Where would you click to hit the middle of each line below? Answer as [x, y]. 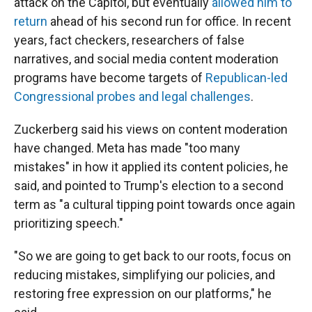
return [31, 21]
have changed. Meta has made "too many [127, 148]
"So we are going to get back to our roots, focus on [153, 256]
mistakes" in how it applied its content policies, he [151, 167]
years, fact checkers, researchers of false [129, 40]
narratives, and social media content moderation [146, 59]
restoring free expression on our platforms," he [143, 294]
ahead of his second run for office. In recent [169, 21]
